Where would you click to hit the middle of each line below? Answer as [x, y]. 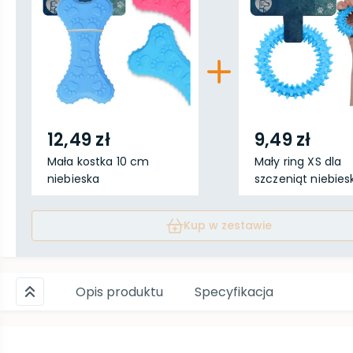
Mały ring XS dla [298, 162]
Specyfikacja [234, 292]
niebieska [74, 179]
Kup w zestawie [227, 225]
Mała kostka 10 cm [98, 162]
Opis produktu [119, 292]
